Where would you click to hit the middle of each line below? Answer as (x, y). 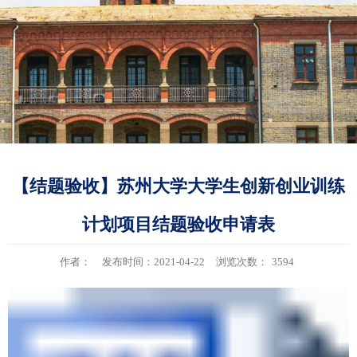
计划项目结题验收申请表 (178, 224)
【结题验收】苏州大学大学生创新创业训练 (178, 186)
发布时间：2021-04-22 (153, 262)
